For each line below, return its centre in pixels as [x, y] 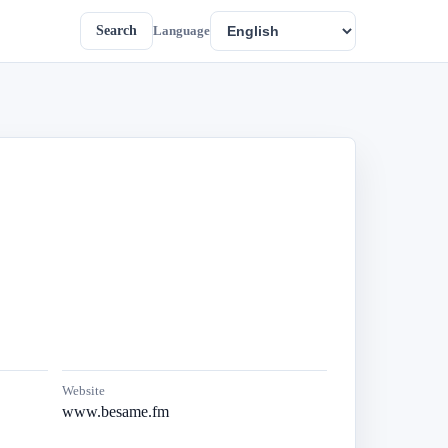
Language [181, 30]
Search [116, 30]
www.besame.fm [115, 411]
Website [83, 390]
